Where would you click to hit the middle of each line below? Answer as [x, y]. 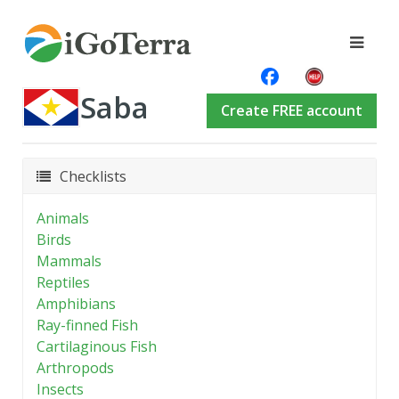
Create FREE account [292, 110]
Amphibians [76, 304]
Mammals [69, 261]
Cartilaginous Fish [97, 346]
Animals [63, 218]
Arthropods [75, 368]
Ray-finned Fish [87, 325]
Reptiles [63, 282]
